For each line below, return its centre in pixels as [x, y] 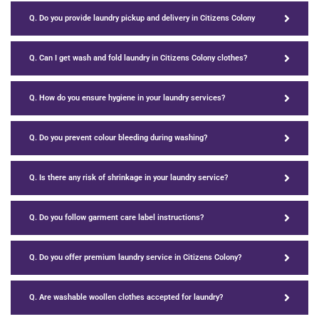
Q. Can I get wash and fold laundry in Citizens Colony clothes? [138, 58]
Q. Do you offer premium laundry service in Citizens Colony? [135, 258]
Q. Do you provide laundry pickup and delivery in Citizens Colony [142, 19]
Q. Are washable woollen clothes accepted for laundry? [126, 298]
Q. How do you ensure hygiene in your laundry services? [127, 98]
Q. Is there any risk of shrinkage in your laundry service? [129, 178]
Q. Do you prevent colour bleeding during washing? [118, 138]
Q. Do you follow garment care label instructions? [116, 218]
